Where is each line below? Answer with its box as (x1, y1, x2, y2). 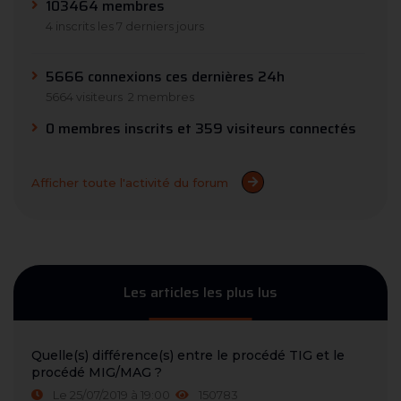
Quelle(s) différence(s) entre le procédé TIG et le (31, 347, 345, 364)
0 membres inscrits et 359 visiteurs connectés (46, 117, 356, 141)
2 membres (128, 90, 194, 105)
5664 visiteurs (46, 90, 123, 105)
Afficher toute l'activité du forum (31, 175, 228, 190)
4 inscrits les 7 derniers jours (46, 19, 204, 34)
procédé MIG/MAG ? (31, 364, 162, 381)
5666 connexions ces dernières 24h (46, 65, 285, 89)
